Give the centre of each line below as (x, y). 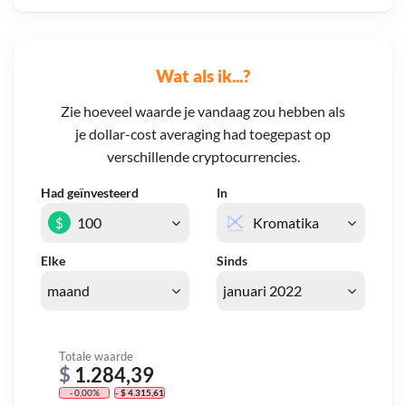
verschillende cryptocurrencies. (203, 157)
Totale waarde (96, 356)
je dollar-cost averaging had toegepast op (203, 134)
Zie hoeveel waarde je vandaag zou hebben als (203, 111)
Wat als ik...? (203, 75)
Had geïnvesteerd (90, 193)
